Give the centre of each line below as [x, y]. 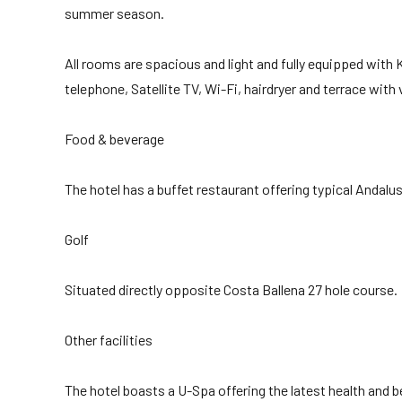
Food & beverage [114, 139]
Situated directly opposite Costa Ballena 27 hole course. [231, 289]
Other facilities [109, 340]
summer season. [114, 13]
